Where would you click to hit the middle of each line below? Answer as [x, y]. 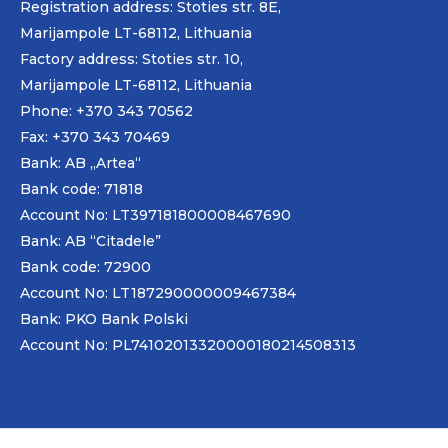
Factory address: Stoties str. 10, [131, 58]
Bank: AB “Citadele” [90, 240]
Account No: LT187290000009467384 [158, 292]
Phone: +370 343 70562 [106, 110]
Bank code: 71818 [81, 188]
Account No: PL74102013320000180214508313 [188, 344]
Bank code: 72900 [85, 266]
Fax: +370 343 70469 [95, 136]
